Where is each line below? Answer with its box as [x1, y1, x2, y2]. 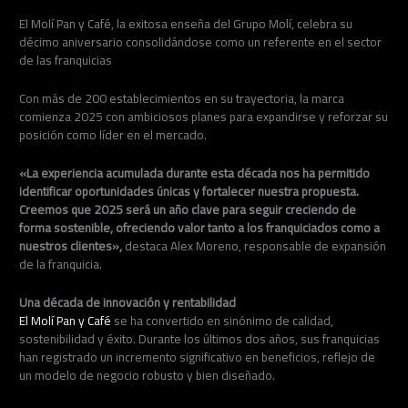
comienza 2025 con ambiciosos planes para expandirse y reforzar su [19, 105, 389, 129]
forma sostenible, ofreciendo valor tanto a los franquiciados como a [19, 216, 381, 240]
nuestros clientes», [19, 234, 123, 259]
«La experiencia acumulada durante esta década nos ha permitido [19, 161, 371, 186]
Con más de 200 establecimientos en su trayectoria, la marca [19, 87, 345, 111]
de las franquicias [19, 48, 113, 73]
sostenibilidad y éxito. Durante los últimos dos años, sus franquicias [19, 326, 381, 351]
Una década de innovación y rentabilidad [19, 290, 237, 314]
